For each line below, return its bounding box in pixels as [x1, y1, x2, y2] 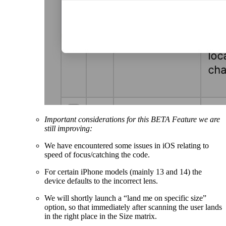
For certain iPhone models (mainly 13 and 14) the [44, 167, 202, 177]
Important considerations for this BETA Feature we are [44, 115, 220, 124]
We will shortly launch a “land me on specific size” [44, 194, 206, 203]
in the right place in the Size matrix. [44, 212, 157, 221]
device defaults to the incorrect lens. [44, 177, 158, 186]
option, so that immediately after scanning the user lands [44, 203, 222, 212]
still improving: [44, 124, 92, 133]
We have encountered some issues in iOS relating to [44, 141, 209, 150]
